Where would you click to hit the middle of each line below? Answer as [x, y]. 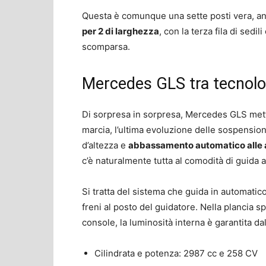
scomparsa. [106, 46]
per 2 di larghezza [121, 31]
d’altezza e [105, 145]
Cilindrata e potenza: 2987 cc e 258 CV [176, 253]
